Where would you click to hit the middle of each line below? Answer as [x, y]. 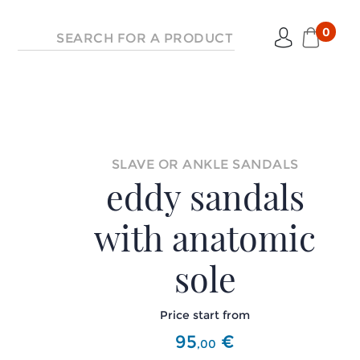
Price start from [205, 315]
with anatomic [205, 237]
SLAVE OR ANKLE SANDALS [205, 164]
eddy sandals [205, 196]
